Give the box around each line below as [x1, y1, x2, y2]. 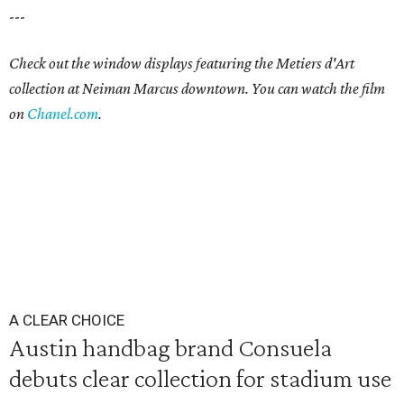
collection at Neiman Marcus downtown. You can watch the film [9, 79, 385, 98]
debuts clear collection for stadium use [9, 363, 391, 393]
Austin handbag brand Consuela [9, 333, 332, 363]
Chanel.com [27, 105, 98, 124]
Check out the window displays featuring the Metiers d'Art [9, 54, 354, 73]
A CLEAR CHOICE [9, 311, 124, 330]
